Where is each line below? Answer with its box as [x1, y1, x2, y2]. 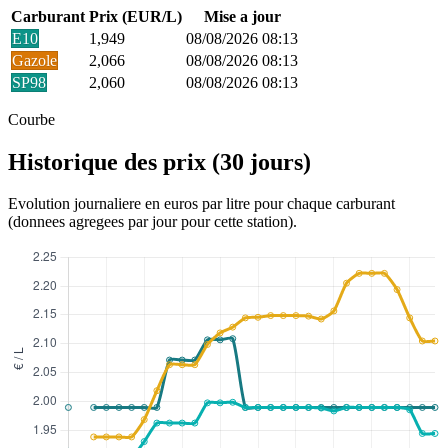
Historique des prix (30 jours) [8, 148, 311, 175]
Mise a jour [203, 7, 281, 25]
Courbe [8, 110, 55, 128]
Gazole [12, 51, 57, 69]
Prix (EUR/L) [89, 7, 182, 25]
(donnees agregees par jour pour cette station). [8, 213, 297, 231]
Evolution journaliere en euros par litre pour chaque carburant [8, 195, 395, 213]
